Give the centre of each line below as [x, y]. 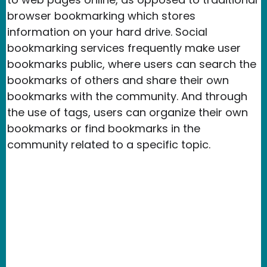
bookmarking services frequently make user [124, 48]
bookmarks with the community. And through [127, 96]
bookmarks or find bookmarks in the [104, 128]
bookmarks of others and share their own [118, 80]
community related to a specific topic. [109, 144]
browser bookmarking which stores [101, 15]
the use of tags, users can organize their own [128, 112]
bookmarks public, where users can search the [132, 64]
